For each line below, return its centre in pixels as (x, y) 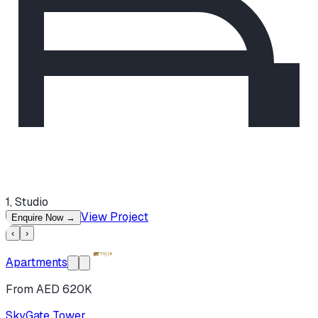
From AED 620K (49, 290)
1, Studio (27, 202)
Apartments (37, 263)
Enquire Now (39, 218)
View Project (115, 217)
